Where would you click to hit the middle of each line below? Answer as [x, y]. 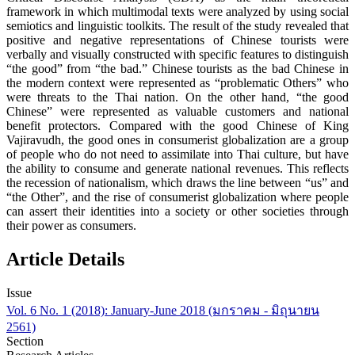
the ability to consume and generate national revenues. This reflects [177, 169]
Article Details [65, 260]
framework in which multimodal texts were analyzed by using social [177, 12]
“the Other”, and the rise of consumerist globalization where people [177, 197]
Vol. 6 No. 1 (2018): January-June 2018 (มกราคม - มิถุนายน [163, 311]
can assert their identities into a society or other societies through [177, 212]
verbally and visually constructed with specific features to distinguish [177, 55]
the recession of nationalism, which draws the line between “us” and [177, 183]
